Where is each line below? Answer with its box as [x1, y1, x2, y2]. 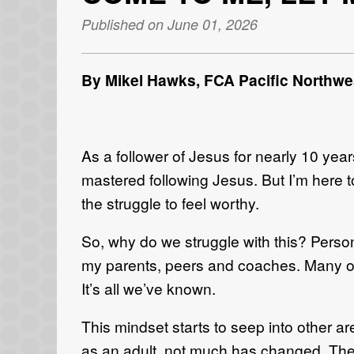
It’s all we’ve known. [81, 277, 216, 299]
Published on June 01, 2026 [81, 14, 258, 35]
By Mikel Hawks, [81, 69, 200, 92]
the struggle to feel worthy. [81, 192, 259, 214]
